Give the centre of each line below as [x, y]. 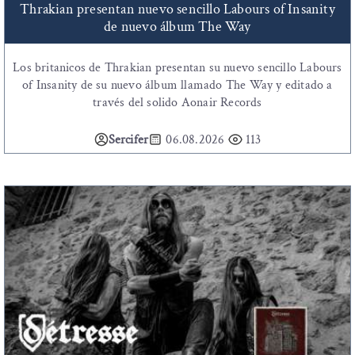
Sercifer [128, 139]
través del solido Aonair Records [177, 102]
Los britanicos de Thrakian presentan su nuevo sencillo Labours [177, 67]
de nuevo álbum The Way [177, 26]
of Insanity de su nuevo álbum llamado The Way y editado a [177, 85]
